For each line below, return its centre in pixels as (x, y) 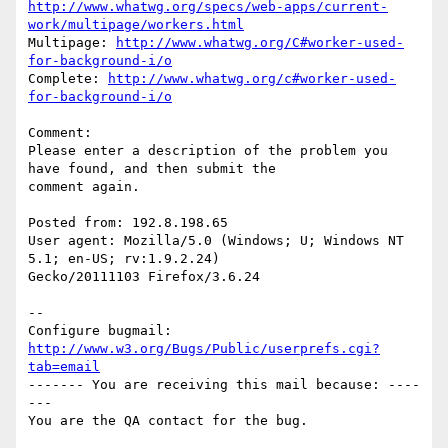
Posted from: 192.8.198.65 (128, 223)
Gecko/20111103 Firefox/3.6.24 (144, 277)
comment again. (88, 187)
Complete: (68, 79)
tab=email (64, 367)
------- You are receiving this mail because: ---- (224, 385)
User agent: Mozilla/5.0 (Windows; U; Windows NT (216, 241)
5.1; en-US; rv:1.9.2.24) (124, 259)
